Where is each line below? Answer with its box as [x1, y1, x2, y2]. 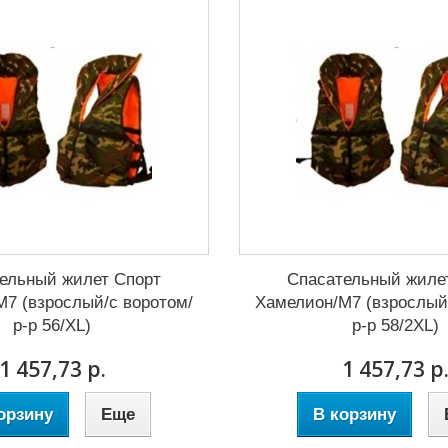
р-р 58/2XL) [352, 316, 440, 335]
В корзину [313, 405, 397, 424]
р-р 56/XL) [13, 316, 92, 335]
